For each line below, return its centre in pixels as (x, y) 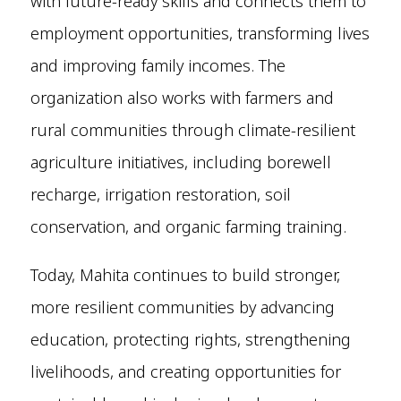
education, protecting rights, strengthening (190, 340)
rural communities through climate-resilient (192, 130)
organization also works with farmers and (182, 98)
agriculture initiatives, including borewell (180, 162)
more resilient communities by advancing (182, 307)
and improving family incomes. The (158, 66)
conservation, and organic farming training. (188, 227)
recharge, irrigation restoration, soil (160, 195)
